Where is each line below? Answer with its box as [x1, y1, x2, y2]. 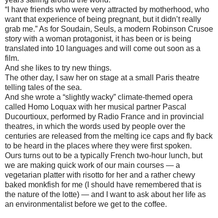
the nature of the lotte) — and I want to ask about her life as [5, 190, 206, 199]
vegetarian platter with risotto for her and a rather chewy [5, 171, 195, 180]
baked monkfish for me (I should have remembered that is [5, 181, 201, 189]
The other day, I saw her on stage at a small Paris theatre [5, 73, 200, 82]
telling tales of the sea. [5, 83, 82, 92]
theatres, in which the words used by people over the [5, 122, 185, 131]
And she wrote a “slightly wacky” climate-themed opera [5, 93, 193, 102]
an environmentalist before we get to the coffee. [5, 200, 167, 209]
